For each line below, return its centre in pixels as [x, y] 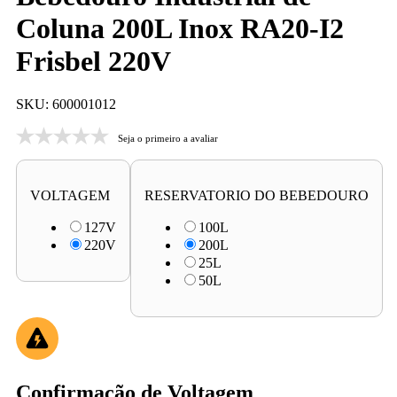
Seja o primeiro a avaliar [168, 138]
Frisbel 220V [93, 61]
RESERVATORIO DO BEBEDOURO [257, 196]
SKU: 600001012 [66, 105]
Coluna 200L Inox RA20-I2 [180, 28]
